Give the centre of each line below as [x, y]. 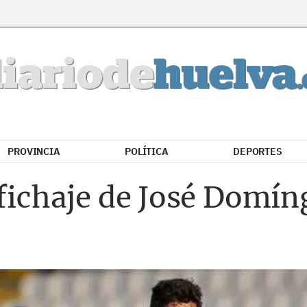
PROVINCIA [34, 151]
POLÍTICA [147, 151]
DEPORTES [258, 151]
